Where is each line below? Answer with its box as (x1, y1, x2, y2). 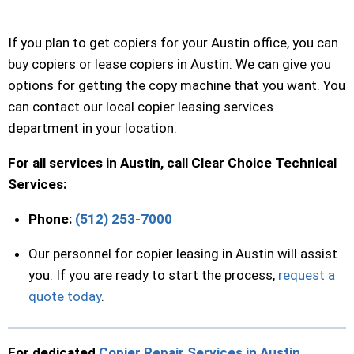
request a (277, 266, 335, 283)
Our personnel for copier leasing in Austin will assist (28, 245, 337, 262)
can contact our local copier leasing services (8, 98, 273, 115)
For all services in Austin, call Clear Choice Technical (8, 154, 337, 171)
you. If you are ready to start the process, (28, 266, 278, 283)
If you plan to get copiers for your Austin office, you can (8, 34, 338, 51)
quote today (28, 288, 101, 304)
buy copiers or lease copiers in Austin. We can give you (8, 55, 331, 72)
